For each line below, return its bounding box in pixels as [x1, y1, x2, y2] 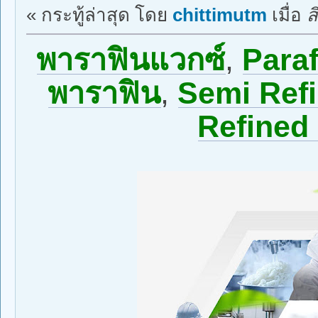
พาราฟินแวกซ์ [36, 43, 226, 77]
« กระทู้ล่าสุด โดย [26, 5, 172, 26]
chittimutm [172, 5, 267, 26]
